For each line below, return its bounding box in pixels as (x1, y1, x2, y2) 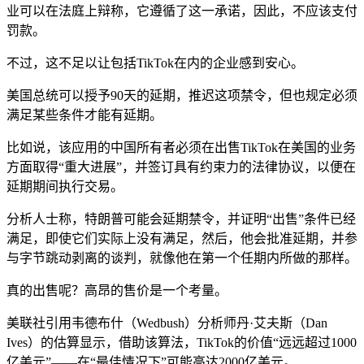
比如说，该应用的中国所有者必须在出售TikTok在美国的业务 (6, 140, 356, 154)
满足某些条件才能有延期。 (6, 107, 162, 122)
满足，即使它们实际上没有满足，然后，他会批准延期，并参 (6, 231, 357, 245)
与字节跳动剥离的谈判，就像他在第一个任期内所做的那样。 (6, 250, 357, 265)
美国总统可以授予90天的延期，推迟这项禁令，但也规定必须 (6, 88, 357, 102)
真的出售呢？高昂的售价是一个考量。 (6, 283, 227, 297)
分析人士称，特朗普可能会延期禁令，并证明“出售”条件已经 (6, 211, 356, 226)
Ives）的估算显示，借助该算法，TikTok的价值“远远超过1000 (6, 335, 357, 349)
